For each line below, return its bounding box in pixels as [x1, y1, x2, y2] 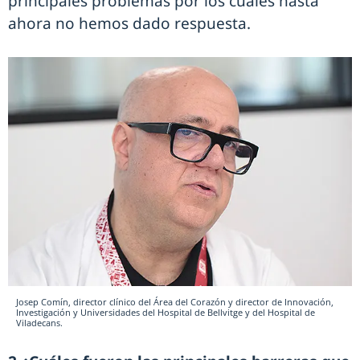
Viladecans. [16, 317, 63, 329]
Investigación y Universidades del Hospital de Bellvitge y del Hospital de [16, 306, 315, 319]
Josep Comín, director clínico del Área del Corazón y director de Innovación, [16, 296, 333, 309]
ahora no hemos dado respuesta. [8, 13, 251, 34]
